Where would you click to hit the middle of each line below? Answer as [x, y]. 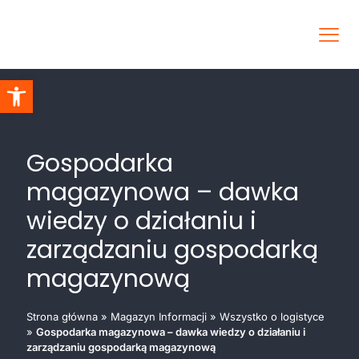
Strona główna [62, 317]
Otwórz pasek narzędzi [52, 85]
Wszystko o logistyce [272, 317]
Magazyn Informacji [159, 317]
